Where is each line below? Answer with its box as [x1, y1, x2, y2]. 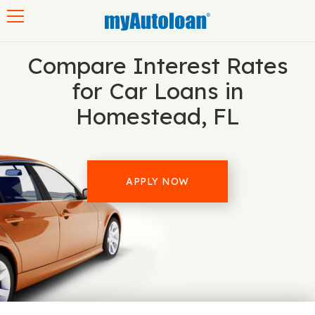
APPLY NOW [126, 175, 189, 188]
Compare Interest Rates [27, 51, 288, 79]
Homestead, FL [75, 102, 240, 130]
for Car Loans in [71, 77, 244, 105]
